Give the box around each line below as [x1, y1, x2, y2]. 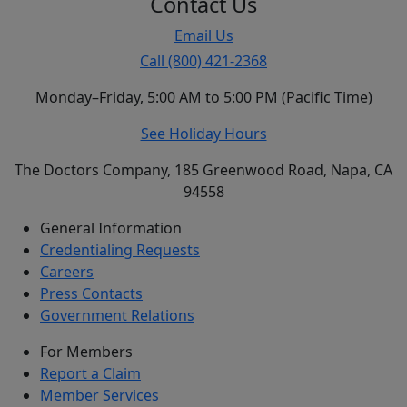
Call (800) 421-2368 [140, 50, 267, 71]
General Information [40, 217, 182, 238]
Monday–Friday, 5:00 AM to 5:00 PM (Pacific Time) [35, 86, 372, 107]
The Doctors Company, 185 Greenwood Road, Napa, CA [15, 159, 392, 180]
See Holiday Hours [140, 123, 267, 144]
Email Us [174, 25, 233, 45]
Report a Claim [40, 362, 141, 383]
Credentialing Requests [40, 239, 200, 260]
